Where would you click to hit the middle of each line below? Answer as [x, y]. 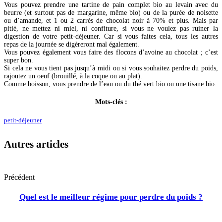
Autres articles [36, 144]
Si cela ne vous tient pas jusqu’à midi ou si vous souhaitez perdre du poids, [111, 68]
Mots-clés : [111, 102]
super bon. [19, 60]
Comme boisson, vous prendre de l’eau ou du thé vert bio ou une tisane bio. [110, 84]
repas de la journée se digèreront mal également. [72, 45]
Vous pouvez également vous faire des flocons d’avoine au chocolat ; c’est [111, 53]
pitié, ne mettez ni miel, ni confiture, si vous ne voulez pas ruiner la [111, 29]
